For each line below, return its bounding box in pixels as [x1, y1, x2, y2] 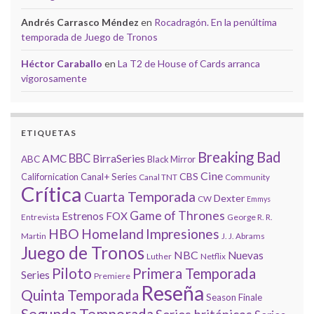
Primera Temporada [132, 264, 256, 282]
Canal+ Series [81, 170, 137, 182]
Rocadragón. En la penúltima [154, 15, 277, 28]
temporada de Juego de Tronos [21, 30, 158, 43]
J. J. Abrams [221, 230, 265, 241]
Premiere [94, 270, 130, 281]
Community [225, 171, 270, 182]
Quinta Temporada [21, 286, 139, 303]
